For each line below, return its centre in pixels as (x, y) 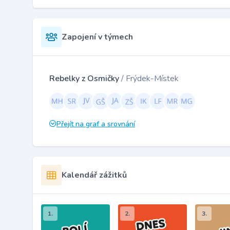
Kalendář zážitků (94, 175)
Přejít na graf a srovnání (96, 124)
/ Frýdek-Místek (150, 79)
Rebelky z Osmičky (85, 79)
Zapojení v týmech (97, 37)
